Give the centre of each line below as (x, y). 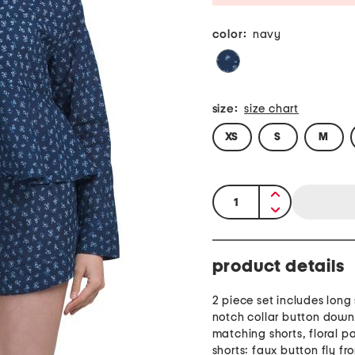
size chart (271, 109)
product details (278, 267)
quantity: (240, 195)
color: (229, 35)
